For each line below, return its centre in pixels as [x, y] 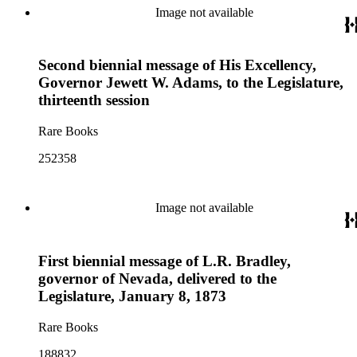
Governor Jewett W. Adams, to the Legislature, [191, 83]
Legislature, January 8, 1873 [132, 296]
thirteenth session [94, 100]
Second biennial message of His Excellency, [177, 65]
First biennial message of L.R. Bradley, [165, 261]
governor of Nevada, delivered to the [157, 278]
